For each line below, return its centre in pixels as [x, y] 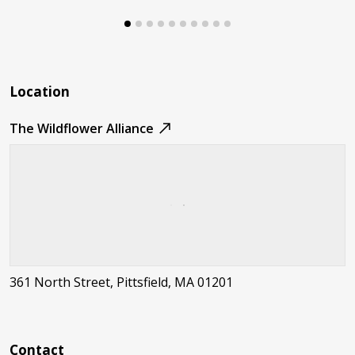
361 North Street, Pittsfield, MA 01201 [121, 282]
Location [40, 92]
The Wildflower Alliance [82, 128]
